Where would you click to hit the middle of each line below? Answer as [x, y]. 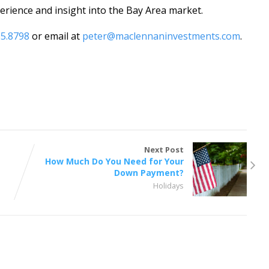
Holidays [169, 185]
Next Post [164, 149]
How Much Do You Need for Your [115, 161]
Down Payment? [149, 172]
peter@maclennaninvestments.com [161, 36]
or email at [56, 36]
